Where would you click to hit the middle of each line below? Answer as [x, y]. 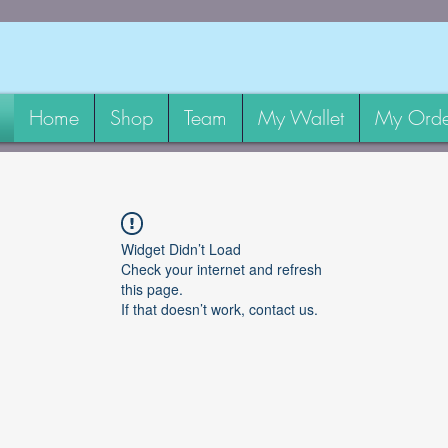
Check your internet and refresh [221, 269]
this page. [152, 289]
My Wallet [300, 118]
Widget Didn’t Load [181, 249]
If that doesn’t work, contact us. [219, 309]
